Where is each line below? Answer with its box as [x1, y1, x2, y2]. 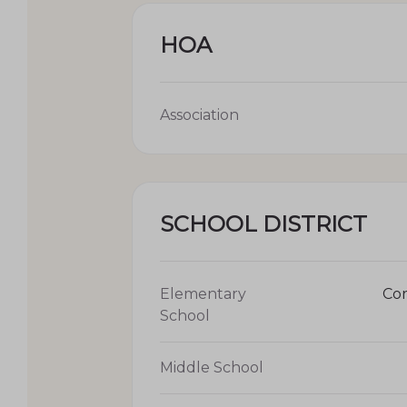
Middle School [160, 358, 263, 376]
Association [160, 105, 239, 124]
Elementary [160, 284, 246, 303]
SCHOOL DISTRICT [160, 210, 367, 237]
